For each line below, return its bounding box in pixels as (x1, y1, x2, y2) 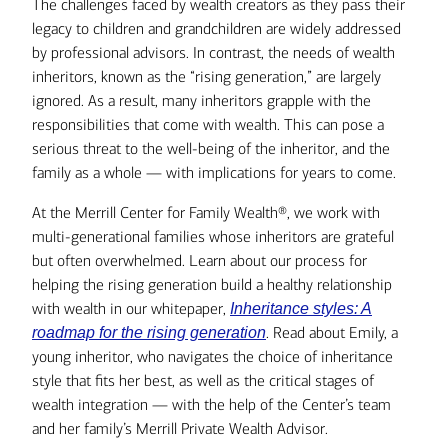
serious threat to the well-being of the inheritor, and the (32, 139, 390, 158)
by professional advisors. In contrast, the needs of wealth (32, 43, 395, 62)
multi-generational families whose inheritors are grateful (32, 227, 394, 246)
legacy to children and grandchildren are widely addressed (32, 19, 401, 38)
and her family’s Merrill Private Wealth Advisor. (32, 419, 328, 438)
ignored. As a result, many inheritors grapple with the (32, 91, 371, 110)
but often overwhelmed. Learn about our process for (32, 251, 367, 270)
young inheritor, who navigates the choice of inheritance (32, 347, 393, 366)
